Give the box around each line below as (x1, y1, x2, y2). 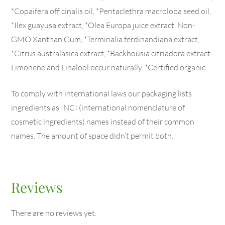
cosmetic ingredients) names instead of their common (11, 116, 195, 127)
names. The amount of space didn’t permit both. (11, 130, 174, 141)
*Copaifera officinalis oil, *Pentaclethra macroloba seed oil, (11, 6, 211, 16)
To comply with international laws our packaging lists (11, 88, 192, 98)
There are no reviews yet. (11, 207, 97, 218)
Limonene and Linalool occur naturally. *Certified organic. (11, 62, 207, 72)
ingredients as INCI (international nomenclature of (11, 102, 185, 113)
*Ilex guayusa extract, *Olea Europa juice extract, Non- (11, 20, 195, 30)
